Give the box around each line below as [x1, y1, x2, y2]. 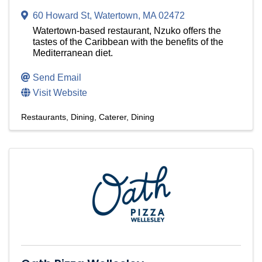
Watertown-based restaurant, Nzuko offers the [33, 26, 221, 36]
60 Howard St [33, 11, 89, 21]
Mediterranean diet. [33, 48, 113, 58]
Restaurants [21, 112, 66, 122]
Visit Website [33, 88, 87, 98]
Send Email [33, 73, 81, 83]
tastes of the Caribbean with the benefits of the [33, 37, 223, 47]
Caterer [99, 112, 126, 122]
